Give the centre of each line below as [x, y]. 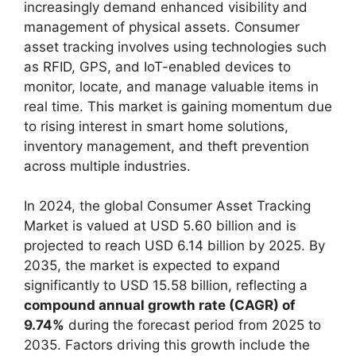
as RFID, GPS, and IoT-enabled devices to [157, 66]
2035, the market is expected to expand [152, 265]
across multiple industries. [107, 166]
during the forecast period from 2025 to [193, 325]
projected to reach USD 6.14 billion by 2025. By [174, 246]
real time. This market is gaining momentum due [178, 106]
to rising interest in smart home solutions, [156, 126]
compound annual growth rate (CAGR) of [160, 305]
